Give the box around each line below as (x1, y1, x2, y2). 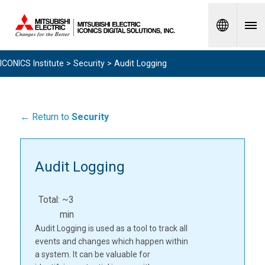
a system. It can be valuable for (34, 250, 150, 259)
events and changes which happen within (34, 237, 188, 246)
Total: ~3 (38, 194, 74, 205)
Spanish (39, 12, 79, 25)
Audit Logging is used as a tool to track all (34, 224, 188, 233)
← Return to (20, 111, 72, 122)
